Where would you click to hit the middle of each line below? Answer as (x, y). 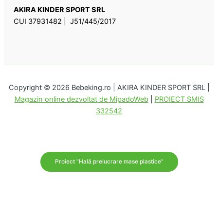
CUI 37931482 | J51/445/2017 (65, 22)
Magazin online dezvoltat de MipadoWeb (81, 100)
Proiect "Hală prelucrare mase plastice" (109, 162)
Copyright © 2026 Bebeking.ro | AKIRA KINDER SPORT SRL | (109, 88)
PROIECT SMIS (179, 100)
